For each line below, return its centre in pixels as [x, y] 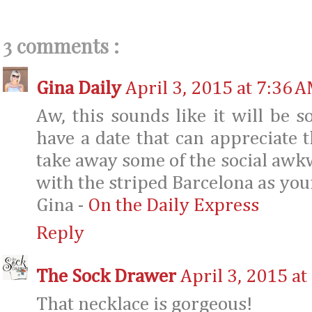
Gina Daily [79, 88]
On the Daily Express [173, 205]
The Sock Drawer [106, 276]
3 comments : [61, 45]
